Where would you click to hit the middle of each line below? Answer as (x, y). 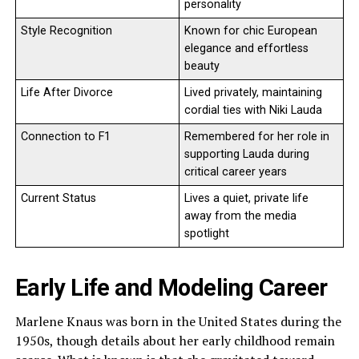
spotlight (206, 233)
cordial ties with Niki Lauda (253, 110)
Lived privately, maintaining (253, 92)
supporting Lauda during (246, 154)
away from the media (240, 216)
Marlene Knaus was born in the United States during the (178, 321)
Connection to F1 (65, 136)
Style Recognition (66, 30)
